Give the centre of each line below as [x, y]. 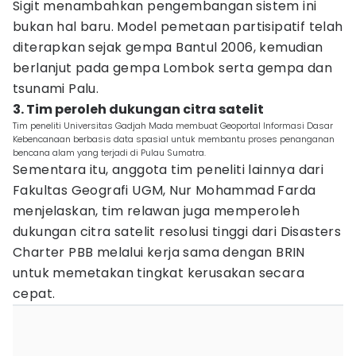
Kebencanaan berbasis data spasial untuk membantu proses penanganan [174, 139]
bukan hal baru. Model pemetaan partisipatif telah [178, 27]
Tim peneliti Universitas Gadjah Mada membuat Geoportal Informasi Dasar [173, 126]
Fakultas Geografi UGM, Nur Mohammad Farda [164, 190]
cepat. [34, 294]
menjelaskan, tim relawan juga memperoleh [156, 211]
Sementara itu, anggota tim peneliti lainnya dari [168, 170]
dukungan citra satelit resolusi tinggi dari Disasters [177, 232]
